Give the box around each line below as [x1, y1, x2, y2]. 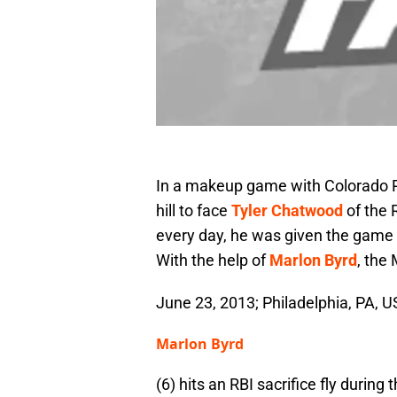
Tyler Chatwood [231, 201, 343, 221]
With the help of [156, 251, 269, 270]
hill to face [156, 201, 231, 221]
